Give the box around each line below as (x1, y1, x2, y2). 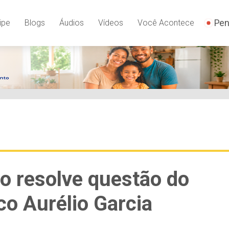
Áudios (59, 17, 84, 28)
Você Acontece (137, 17, 194, 28)
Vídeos (98, 17, 123, 28)
